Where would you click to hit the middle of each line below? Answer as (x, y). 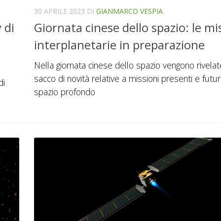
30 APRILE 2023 (59, 11)
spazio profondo (65, 92)
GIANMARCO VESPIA (129, 11)
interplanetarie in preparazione (119, 45)
